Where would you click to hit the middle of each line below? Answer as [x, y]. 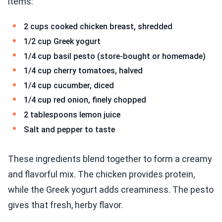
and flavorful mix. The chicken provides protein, [101, 174]
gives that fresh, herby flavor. [65, 205]
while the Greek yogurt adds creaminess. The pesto [111, 190]
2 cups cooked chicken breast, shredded [98, 27]
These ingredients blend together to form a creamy [110, 159]
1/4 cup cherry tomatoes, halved [83, 71]
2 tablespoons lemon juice [72, 114]
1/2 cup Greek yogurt [62, 41]
